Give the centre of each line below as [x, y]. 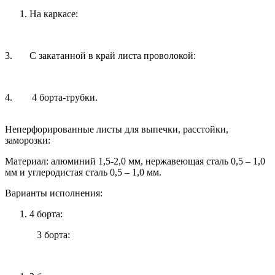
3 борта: [52, 234]
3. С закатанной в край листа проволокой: [102, 55]
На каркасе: [54, 14]
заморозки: [28, 140]
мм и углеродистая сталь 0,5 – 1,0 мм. [84, 172]
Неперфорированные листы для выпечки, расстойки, [117, 129]
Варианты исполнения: [55, 193]
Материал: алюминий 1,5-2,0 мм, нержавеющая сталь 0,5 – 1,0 [135, 161]
